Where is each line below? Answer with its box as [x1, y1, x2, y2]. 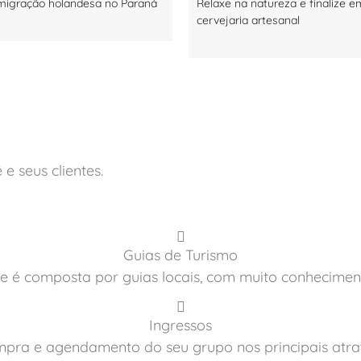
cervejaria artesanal [197, 12, 300, 27]
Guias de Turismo [123, 245, 238, 264]
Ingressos [149, 315, 212, 334]
